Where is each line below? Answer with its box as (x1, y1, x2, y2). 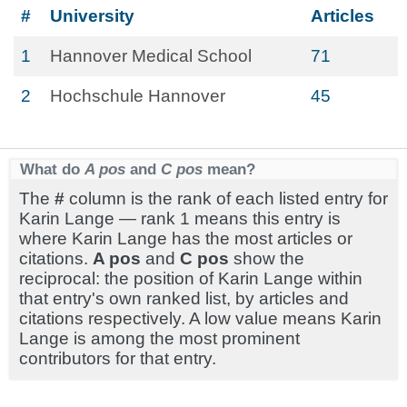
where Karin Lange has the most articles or (19, 229, 352, 248)
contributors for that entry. (19, 349, 216, 368)
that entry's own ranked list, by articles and (19, 289, 349, 308)
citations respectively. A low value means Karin (19, 309, 382, 328)
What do (20, 160, 84, 178)
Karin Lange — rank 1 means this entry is (19, 209, 341, 228)
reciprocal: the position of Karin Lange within (19, 269, 362, 288)
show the (229, 249, 304, 268)
